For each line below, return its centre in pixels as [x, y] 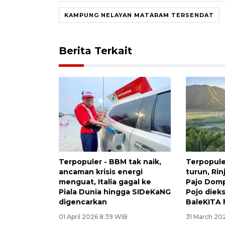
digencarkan [83, 202]
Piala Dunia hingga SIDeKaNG [115, 192]
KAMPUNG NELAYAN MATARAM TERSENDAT [139, 15]
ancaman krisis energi [101, 172]
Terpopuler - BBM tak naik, [110, 161]
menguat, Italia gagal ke [105, 182]
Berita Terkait [95, 50]
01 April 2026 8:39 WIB [93, 216]
